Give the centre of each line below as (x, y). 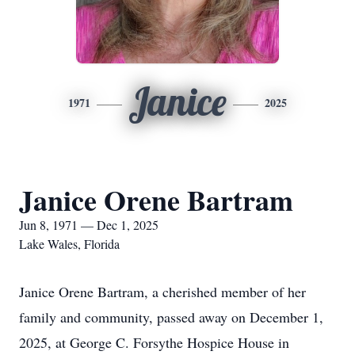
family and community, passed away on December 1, (171, 317)
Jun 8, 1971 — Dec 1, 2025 (89, 225)
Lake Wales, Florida (69, 244)
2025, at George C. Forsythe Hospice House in (154, 342)
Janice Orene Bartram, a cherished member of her (162, 292)
